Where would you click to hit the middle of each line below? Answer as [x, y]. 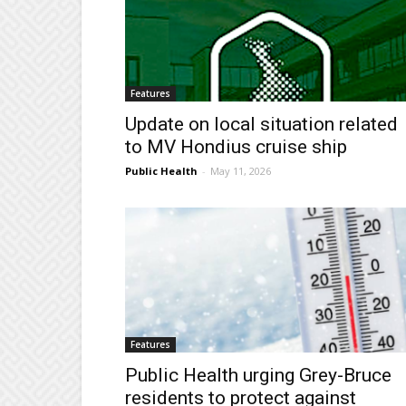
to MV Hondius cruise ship [236, 147]
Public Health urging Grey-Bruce [258, 376]
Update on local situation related [261, 125]
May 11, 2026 [241, 171]
